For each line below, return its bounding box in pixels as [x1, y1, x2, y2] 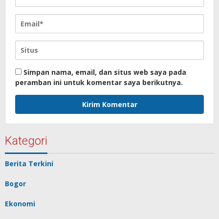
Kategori [5, 134, 47, 148]
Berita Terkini [5, 159, 53, 169]
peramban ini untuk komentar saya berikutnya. [15, 78, 183, 88]
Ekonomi [5, 199, 35, 209]
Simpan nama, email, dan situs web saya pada [23, 67, 186, 77]
